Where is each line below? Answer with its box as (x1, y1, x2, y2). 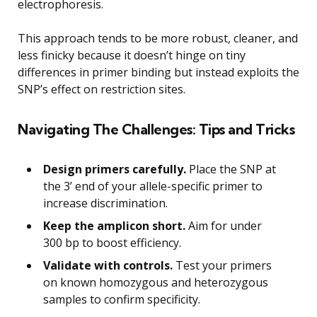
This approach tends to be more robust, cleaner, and (18, 30, 298, 46)
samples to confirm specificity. (43, 291, 200, 307)
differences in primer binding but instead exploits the (18, 64, 299, 80)
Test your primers (173, 257, 272, 273)
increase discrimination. (43, 195, 168, 211)
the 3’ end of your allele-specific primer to (43, 178, 263, 194)
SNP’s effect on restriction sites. (18, 81, 185, 97)
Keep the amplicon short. (43, 217, 185, 234)
